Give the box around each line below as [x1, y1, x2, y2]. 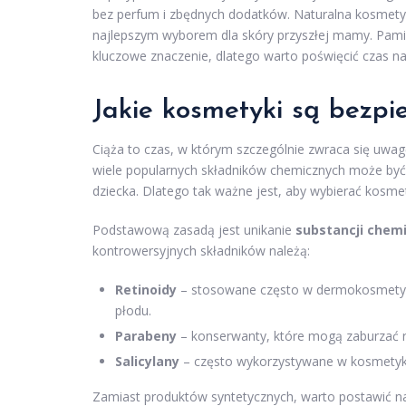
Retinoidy [115, 281, 177, 299]
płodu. [115, 302, 151, 320]
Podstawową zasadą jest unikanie [92, 221, 295, 239]
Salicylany [115, 353, 179, 371]
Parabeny [115, 327, 177, 345]
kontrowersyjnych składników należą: [92, 242, 310, 260]
